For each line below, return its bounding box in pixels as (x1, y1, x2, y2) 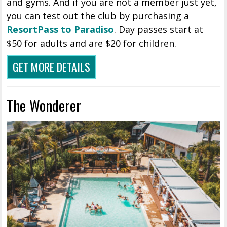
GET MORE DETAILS (13, 58, 91, 75)
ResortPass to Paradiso (7, 23, 115, 35)
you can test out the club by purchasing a (7, 9, 190, 22)
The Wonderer (7, 94, 82, 116)
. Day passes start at (114, 23, 204, 35)
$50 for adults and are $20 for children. (7, 36, 177, 49)
